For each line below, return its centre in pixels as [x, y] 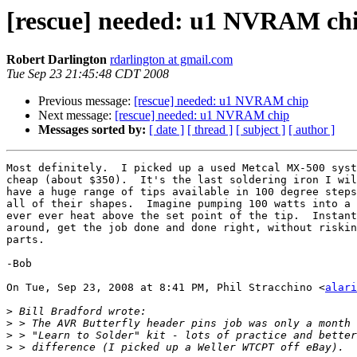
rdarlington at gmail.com [171, 60]
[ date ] [167, 130]
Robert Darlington [57, 60]
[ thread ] [210, 130]
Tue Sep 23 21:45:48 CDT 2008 [88, 74]
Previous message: [86, 101]
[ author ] [312, 130]
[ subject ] [261, 130]
